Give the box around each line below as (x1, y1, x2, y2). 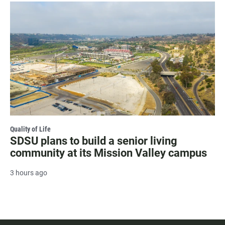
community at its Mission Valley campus (10, 147, 207, 160)
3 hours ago (10, 169, 47, 177)
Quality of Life (10, 125, 51, 134)
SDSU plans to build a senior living (10, 135, 177, 148)
